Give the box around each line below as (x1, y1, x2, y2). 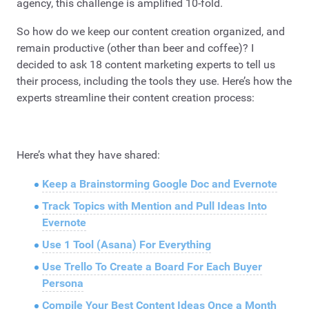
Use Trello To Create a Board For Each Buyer (41, 259, 262, 273)
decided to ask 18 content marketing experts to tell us (17, 58, 275, 72)
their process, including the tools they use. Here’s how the (17, 74, 292, 88)
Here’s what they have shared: (17, 148, 160, 162)
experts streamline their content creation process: (17, 91, 255, 105)
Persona (41, 276, 83, 290)
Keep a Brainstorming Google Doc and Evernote (41, 177, 277, 190)
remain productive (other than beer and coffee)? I (17, 41, 254, 55)
